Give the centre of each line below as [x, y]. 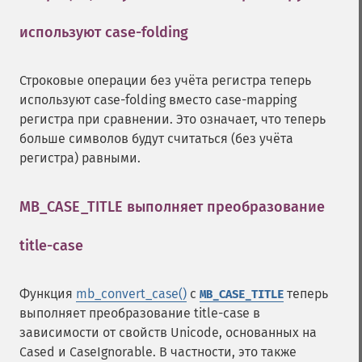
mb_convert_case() [131, 294]
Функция [48, 294]
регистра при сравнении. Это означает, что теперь [173, 119]
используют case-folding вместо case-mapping [158, 100]
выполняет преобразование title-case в [140, 313]
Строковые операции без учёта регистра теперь [165, 80]
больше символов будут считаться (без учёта [156, 139]
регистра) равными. [80, 158]
